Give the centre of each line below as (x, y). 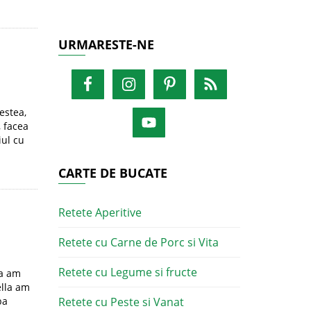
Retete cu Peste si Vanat (121, 302)
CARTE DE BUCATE (112, 173)
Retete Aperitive (100, 212)
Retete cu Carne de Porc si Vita (138, 242)
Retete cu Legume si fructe (127, 272)
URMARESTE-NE (106, 44)
